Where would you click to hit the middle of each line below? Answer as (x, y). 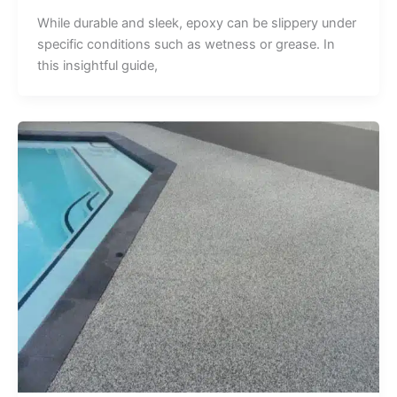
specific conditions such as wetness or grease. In (186, 45)
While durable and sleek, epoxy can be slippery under (196, 23)
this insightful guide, (97, 66)
